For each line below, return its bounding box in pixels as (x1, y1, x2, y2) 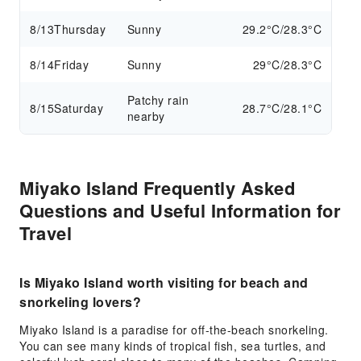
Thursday (54, 21, 106, 37)
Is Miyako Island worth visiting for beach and (19, 273, 309, 292)
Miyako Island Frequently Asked (19, 175, 295, 201)
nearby (127, 108, 165, 124)
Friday (54, 56, 89, 73)
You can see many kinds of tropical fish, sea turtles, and (19, 338, 326, 354)
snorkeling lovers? (19, 293, 141, 311)
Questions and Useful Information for (19, 197, 341, 223)
